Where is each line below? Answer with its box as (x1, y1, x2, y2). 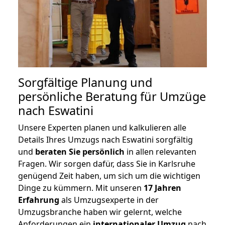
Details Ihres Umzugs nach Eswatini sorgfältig (18, 134, 193, 145)
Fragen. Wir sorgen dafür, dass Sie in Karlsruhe (18, 158, 195, 169)
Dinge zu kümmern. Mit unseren (18, 182, 144, 193)
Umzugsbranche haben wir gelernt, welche (18, 206, 182, 217)
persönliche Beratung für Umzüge (18, 88, 206, 104)
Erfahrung (18, 194, 59, 205)
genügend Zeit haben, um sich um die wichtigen (18, 170, 200, 181)
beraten (35, 146, 67, 157)
